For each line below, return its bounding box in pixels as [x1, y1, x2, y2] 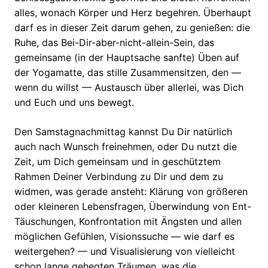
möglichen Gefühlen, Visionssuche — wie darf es [14, 230, 234, 243]
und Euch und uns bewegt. [14, 96, 134, 109]
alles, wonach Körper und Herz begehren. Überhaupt [14, 7, 251, 19]
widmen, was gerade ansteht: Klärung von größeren [14, 185, 248, 198]
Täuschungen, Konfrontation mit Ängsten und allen [14, 215, 242, 228]
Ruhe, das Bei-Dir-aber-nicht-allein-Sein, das [14, 36, 214, 49]
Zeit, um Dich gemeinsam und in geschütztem [14, 156, 221, 168]
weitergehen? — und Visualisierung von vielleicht [14, 245, 235, 258]
